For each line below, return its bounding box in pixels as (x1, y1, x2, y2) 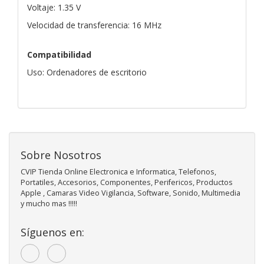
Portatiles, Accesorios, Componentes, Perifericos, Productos (21, 177, 233, 187)
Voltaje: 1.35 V (27, 1, 81, 13)
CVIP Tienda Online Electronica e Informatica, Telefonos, (21, 166, 216, 177)
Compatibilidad (27, 48, 91, 60)
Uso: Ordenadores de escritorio (27, 66, 147, 78)
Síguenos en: (21, 225, 84, 239)
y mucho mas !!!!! (21, 198, 77, 209)
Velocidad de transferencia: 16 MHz (27, 19, 161, 31)
